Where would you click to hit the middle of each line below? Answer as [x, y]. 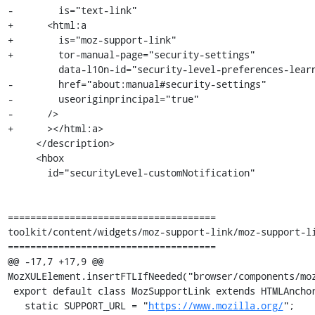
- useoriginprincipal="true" [103, 99]
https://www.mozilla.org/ [216, 306]
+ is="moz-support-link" [92, 40]
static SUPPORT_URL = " [86, 306]
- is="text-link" [72, 10]
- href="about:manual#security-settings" [137, 84]
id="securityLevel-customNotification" [27, 173]
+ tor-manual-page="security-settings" [131, 54]
